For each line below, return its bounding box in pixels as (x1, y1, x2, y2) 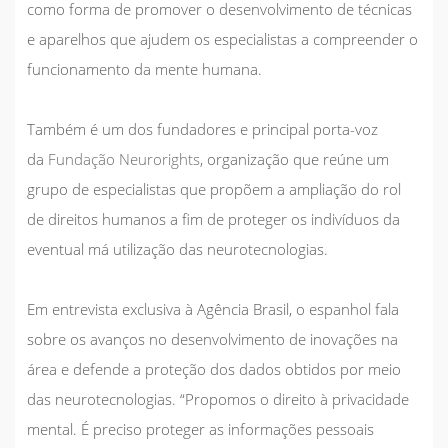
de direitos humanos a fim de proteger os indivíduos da (27, 208, 400, 229)
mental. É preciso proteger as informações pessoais (27, 418, 374, 439)
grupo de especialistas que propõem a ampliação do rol (27, 178, 401, 199)
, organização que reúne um (200, 148, 389, 169)
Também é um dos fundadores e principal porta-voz (27, 118, 378, 139)
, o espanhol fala (289, 298, 399, 319)
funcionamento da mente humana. (27, 58, 262, 79)
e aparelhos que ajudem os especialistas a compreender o (27, 28, 418, 49)
